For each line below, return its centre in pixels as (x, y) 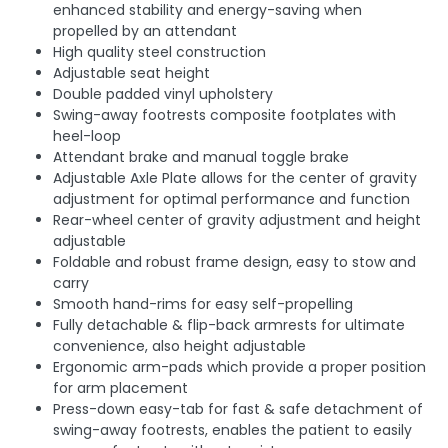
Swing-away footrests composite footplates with (224, 115)
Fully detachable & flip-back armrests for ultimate (229, 325)
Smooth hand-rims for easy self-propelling (203, 304)
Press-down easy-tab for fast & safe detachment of (238, 409)
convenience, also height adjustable (179, 346)
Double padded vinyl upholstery (163, 94)
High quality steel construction (159, 52)
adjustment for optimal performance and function (231, 199)
